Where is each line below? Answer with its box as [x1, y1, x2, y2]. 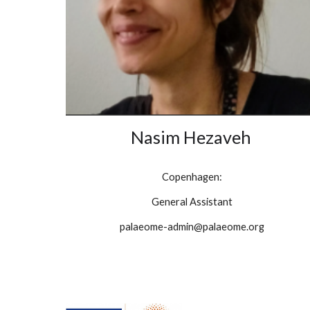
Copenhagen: [161, 171, 222, 183]
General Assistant [151, 196, 232, 208]
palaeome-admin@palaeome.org [119, 221, 264, 233]
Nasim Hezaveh [130, 127, 251, 148]
